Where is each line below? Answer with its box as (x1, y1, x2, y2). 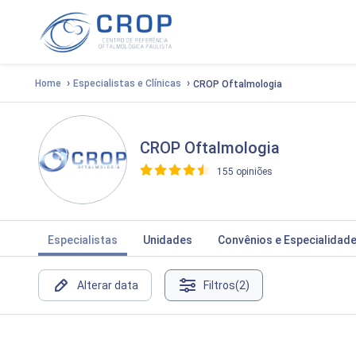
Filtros (203, 278, 235, 292)
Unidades (143, 233, 192, 246)
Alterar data (77, 278, 138, 292)
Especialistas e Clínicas (73, 77, 181, 89)
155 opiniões (217, 166, 273, 177)
